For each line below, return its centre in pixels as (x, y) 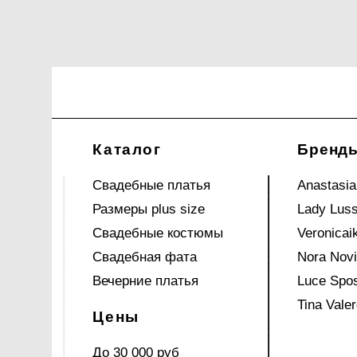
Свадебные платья (152, 185)
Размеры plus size (149, 209)
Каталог (127, 149)
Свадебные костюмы (158, 233)
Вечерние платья (146, 281)
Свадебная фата (145, 257)
